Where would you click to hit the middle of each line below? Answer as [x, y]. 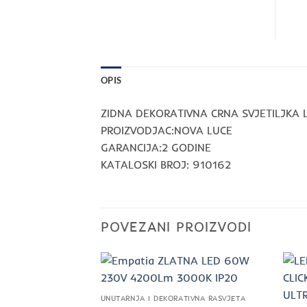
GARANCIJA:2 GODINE [156, 147]
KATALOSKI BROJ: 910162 [166, 164]
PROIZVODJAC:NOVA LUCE [167, 130]
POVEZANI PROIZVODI [176, 227]
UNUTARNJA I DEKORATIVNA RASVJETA [173, 298]
